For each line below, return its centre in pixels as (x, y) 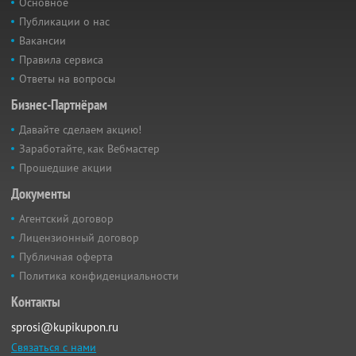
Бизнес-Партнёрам (59, 104)
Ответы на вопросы (67, 79)
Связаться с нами (54, 347)
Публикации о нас (64, 21)
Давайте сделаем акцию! (80, 130)
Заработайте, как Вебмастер (89, 149)
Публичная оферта (66, 257)
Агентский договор (66, 219)
